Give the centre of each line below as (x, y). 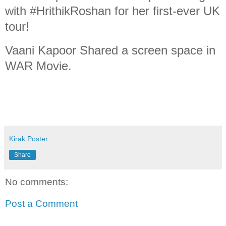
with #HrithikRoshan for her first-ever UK (112, 11)
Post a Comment (41, 204)
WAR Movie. (38, 66)
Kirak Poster (29, 138)
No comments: (37, 182)
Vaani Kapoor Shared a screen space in (110, 50)
